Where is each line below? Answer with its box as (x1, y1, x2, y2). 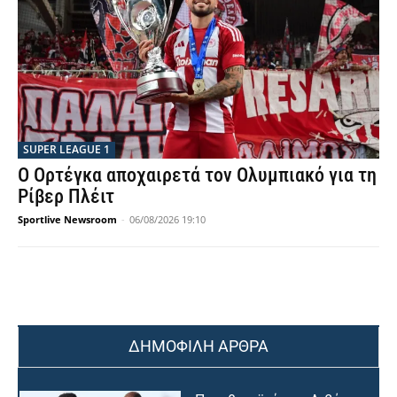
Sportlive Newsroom (18, 213, 117, 227)
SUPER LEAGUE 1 (23, 142, 110, 158)
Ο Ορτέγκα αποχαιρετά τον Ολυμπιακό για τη (18, 164, 377, 187)
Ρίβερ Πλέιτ (18, 185, 114, 208)
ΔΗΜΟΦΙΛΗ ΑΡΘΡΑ (128, 337, 269, 356)
